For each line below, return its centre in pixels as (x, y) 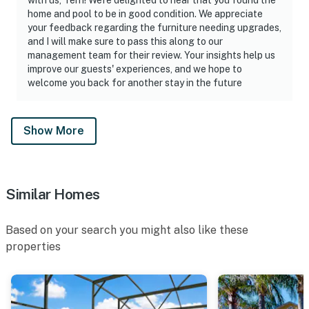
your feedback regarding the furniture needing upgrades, (154, 27)
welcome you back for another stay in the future (135, 82)
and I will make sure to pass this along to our (125, 41)
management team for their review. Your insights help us (151, 55)
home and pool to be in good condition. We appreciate (145, 13)
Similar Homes (53, 194)
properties (33, 246)
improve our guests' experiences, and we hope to (135, 69)
